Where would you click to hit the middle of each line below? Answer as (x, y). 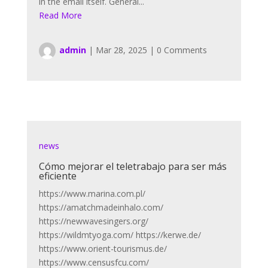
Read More (60, 16)
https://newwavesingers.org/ (93, 221)
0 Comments (182, 50)
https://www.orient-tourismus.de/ (103, 249)
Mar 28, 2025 (121, 50)
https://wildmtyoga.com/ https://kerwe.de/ (120, 235)
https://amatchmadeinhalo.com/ (101, 208)
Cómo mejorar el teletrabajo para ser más (133, 167)
